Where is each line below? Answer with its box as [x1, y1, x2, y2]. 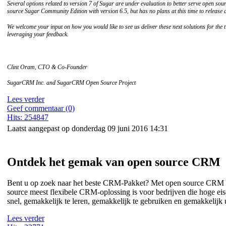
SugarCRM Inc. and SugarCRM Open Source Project [7, 79, 136, 86]
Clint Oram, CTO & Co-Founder [7, 63, 87, 71]
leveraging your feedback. [7, 30, 69, 38]
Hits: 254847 [7, 112, 48, 122]
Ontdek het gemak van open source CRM [7, 155, 220, 168]
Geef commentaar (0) [7, 103, 75, 112]
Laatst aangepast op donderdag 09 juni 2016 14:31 [7, 124, 168, 133]
